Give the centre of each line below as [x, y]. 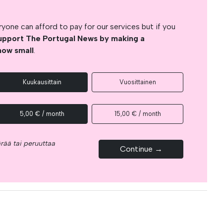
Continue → [141, 149]
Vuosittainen [138, 82]
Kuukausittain [42, 82]
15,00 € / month [138, 113]
